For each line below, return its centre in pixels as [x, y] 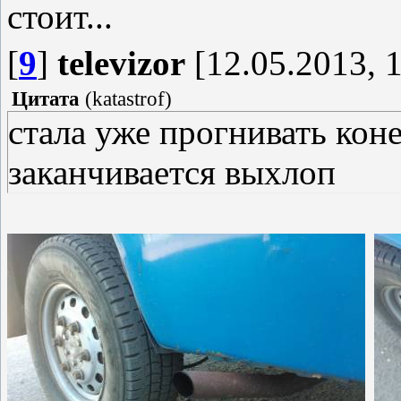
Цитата [46, 99]
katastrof [128, 99]
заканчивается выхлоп [172, 172]
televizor [121, 63]
